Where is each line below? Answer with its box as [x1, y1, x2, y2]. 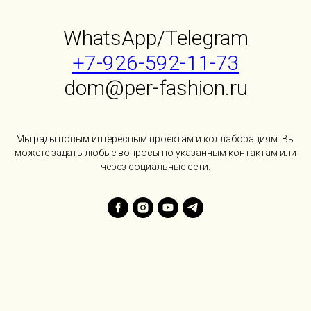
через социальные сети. [101, 161, 210, 173]
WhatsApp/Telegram [62, 26, 249, 51]
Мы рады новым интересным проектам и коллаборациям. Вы [16, 133, 295, 145]
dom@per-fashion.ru [63, 76, 248, 101]
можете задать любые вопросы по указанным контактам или [15, 147, 296, 159]
